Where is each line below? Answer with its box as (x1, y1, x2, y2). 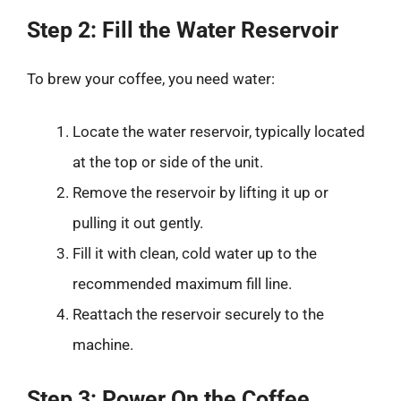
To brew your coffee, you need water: (27, 69, 275, 88)
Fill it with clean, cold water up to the (73, 244, 317, 262)
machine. (73, 336, 133, 354)
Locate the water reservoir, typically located (73, 123, 365, 141)
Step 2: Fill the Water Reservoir (27, 16, 338, 43)
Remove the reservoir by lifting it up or (73, 183, 328, 201)
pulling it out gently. (73, 214, 203, 232)
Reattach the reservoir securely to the (73, 305, 324, 323)
